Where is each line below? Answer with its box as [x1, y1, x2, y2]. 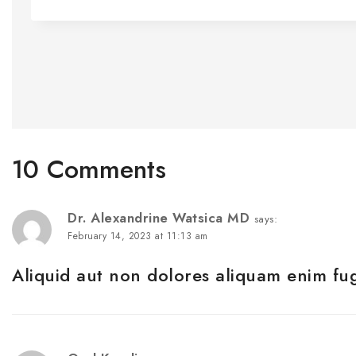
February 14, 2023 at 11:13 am [68, 229, 208, 244]
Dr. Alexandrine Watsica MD [68, 208, 250, 228]
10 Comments [12, 151, 166, 188]
